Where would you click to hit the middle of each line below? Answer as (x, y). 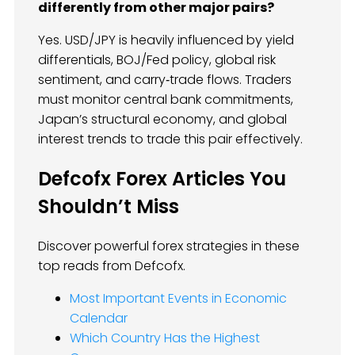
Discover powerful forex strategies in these (169, 246)
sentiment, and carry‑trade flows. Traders (165, 79)
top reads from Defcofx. (112, 265)
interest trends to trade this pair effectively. (170, 139)
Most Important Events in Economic (178, 298)
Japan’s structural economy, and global (162, 119)
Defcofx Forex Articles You (162, 178)
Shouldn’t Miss (109, 206)
